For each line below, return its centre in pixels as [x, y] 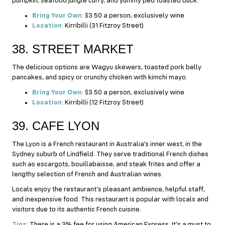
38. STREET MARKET [73, 49]
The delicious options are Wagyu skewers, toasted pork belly [107, 67]
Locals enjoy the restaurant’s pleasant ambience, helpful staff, [108, 189]
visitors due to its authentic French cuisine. [77, 209]
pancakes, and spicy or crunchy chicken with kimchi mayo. [100, 77]
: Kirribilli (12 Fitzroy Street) [103, 102]
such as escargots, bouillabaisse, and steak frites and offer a [106, 164]
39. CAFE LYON [56, 126]
